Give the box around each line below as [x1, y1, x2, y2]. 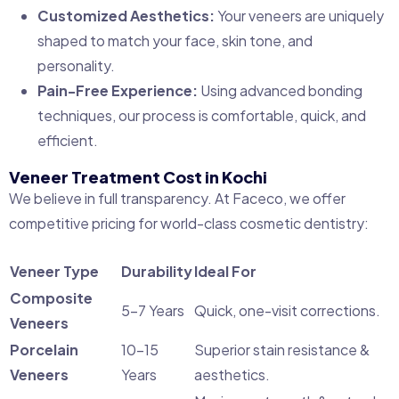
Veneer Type [10, 262, 99, 281]
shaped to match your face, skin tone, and [37, 30, 313, 50]
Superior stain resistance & [194, 340, 370, 360]
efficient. [37, 130, 98, 150]
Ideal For [194, 262, 256, 281]
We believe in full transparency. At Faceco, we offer [9, 188, 346, 208]
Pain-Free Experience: [37, 80, 198, 100]
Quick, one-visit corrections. [194, 301, 380, 321]
